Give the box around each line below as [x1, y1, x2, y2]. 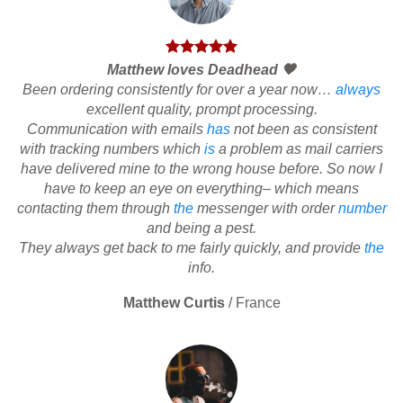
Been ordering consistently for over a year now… [22, 82, 336, 98]
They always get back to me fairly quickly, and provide [19, 240, 364, 256]
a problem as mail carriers [215, 141, 383, 157]
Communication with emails [26, 121, 207, 138]
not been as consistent [229, 121, 377, 138]
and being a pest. [147, 220, 256, 237]
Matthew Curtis [122, 295, 225, 311]
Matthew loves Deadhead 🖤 [107, 62, 296, 78]
